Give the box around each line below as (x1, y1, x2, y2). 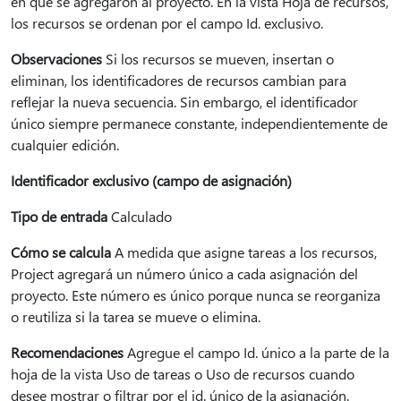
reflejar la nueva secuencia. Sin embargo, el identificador (11, 92, 358, 111)
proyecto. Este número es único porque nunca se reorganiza (11, 286, 380, 304)
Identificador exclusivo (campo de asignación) (11, 171, 292, 190)
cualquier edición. (11, 135, 119, 154)
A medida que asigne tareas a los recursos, (111, 243, 377, 261)
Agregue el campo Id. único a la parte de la (124, 343, 389, 362)
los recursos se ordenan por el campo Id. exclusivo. (11, 13, 323, 32)
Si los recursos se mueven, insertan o (102, 49, 334, 68)
